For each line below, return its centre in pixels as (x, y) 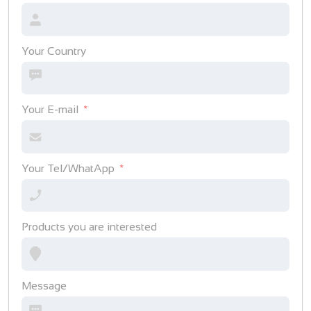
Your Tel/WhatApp (68, 168)
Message (44, 285)
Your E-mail (50, 110)
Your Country (53, 51)
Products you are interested (89, 227)
